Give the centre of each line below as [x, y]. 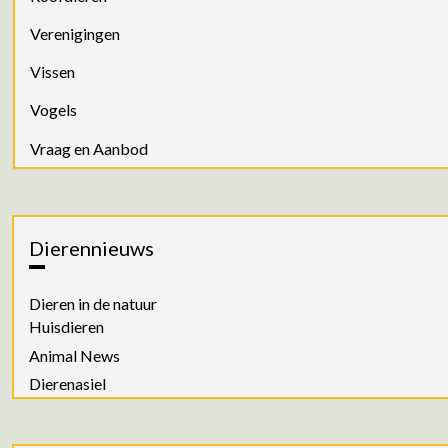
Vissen [52, 72]
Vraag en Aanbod [89, 148]
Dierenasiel [67, 383]
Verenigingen [75, 33]
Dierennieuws [91, 247]
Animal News [74, 355]
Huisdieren [66, 327]
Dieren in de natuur [93, 304]
